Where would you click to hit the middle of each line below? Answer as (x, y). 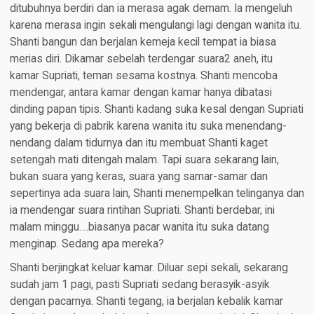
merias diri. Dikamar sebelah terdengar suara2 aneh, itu (141, 59)
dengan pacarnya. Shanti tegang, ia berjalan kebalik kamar (146, 302)
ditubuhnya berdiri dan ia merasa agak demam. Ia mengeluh (151, 9)
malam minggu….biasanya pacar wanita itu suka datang (139, 227)
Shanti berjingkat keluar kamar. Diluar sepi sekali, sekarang (149, 268)
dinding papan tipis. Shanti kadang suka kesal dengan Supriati (156, 110)
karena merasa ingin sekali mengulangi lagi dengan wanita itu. (155, 26)
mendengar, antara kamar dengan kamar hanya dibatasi (141, 93)
